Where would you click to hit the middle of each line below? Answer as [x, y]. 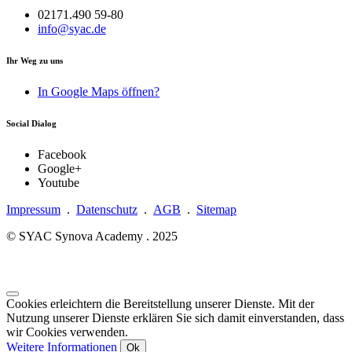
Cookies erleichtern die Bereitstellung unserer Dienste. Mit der [160, 304]
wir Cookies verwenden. [67, 332]
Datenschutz [107, 210]
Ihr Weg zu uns [35, 61]
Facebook [62, 155]
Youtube [59, 183]
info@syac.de [72, 29]
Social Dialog [31, 124]
